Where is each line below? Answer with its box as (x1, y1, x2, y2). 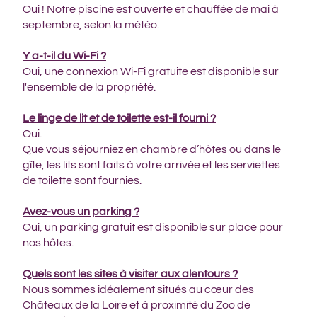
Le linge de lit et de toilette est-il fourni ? (23, 113, 216, 124)
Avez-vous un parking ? (23, 206, 139, 217)
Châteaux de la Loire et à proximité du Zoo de (23, 299, 250, 311)
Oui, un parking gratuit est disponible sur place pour (23, 221, 283, 233)
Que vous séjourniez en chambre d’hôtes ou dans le (23, 144, 281, 155)
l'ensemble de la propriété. (23, 81, 156, 93)
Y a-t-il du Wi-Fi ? (23, 50, 106, 62)
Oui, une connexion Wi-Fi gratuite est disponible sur (23, 66, 279, 77)
